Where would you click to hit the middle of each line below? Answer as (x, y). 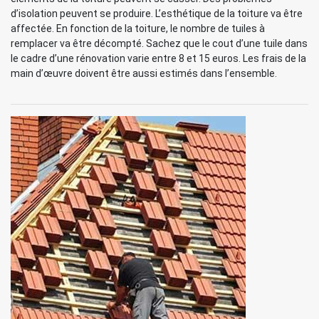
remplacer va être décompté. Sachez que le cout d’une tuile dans (159, 43)
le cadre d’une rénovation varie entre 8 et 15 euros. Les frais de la (158, 58)
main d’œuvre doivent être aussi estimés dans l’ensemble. (144, 73)
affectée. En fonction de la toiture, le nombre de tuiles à (138, 28)
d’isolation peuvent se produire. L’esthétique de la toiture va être (157, 14)
